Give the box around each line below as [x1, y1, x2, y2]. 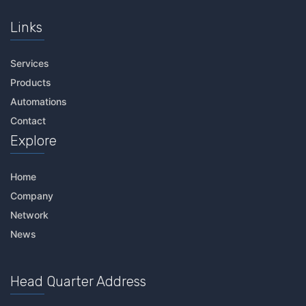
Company [10, 189, 53, 201]
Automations [10, 95, 67, 107]
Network [10, 208, 48, 221]
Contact [10, 114, 46, 126]
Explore [10, 132, 57, 149]
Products [10, 76, 51, 88]
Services [10, 57, 49, 69]
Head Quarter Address [10, 273, 146, 290]
